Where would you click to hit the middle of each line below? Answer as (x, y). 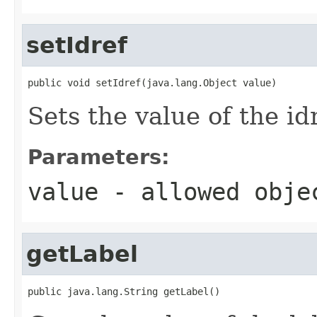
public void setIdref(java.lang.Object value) (152, 82)
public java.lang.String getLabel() (124, 291)
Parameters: (99, 157)
